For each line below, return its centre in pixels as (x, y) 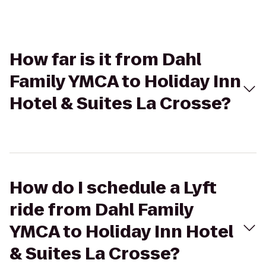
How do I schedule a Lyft (113, 188)
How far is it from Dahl (105, 60)
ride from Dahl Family (102, 210)
